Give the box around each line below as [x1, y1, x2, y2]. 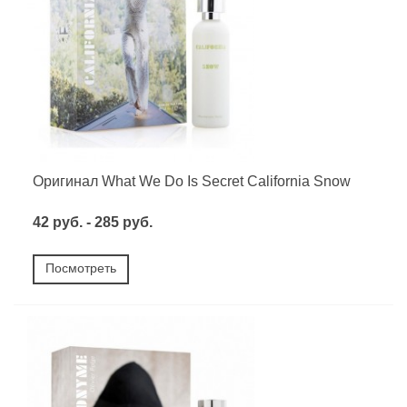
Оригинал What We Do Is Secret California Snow [33, 174, 351, 190]
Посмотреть [45, 261, 116, 276]
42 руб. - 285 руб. [33, 214, 153, 231]
